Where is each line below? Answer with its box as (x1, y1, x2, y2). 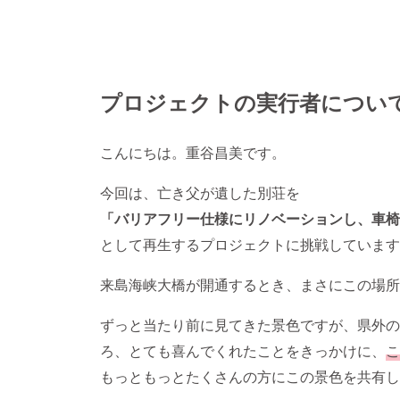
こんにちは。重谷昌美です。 (100, 142, 286, 163)
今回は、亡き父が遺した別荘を (100, 182, 300, 204)
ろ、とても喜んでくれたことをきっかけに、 (100, 340, 386, 362)
